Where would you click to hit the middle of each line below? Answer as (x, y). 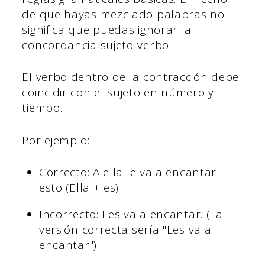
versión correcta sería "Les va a (125, 230)
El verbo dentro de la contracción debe (131, 77)
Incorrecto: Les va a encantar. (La (131, 214)
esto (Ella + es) (79, 188)
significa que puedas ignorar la (107, 29)
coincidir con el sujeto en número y (118, 93)
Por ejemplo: (56, 140)
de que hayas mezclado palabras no (123, 14)
